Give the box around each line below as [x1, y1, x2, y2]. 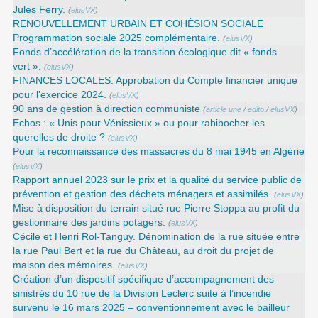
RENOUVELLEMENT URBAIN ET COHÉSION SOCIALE [13, 18, 264, 29]
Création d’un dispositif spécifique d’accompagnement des [13, 273, 275, 285]
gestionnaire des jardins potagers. [13, 216, 166, 228]
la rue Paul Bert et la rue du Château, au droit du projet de [13, 245, 275, 256]
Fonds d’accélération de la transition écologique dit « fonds [13, 46, 278, 57]
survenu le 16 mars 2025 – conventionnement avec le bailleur [13, 302, 290, 313]
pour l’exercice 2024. [13, 89, 107, 100]
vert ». [13, 60, 42, 72]
